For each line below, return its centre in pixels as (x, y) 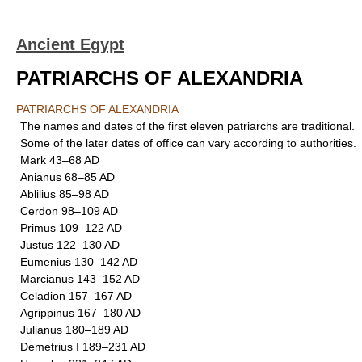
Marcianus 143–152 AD (80, 279)
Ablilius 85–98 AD (65, 194)
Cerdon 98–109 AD (69, 211)
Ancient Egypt (70, 44)
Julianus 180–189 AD (74, 330)
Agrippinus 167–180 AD (80, 313)
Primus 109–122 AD (71, 228)
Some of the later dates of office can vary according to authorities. (188, 143)
